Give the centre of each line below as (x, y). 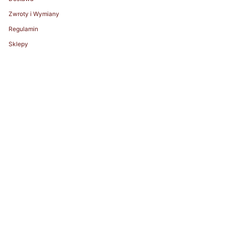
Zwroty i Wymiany (34, 14)
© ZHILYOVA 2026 (34, 215)
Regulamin (23, 29)
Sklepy (18, 44)
